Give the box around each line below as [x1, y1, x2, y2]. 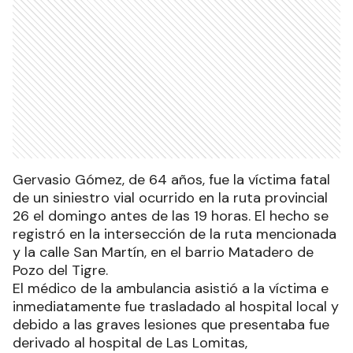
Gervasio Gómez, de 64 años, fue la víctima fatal [13, 169, 330, 189]
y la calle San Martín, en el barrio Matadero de [13, 242, 314, 262]
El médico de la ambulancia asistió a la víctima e [13, 278, 329, 298]
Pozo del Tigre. [13, 260, 108, 280]
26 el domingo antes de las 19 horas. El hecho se [13, 206, 329, 225]
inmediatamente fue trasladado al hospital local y [13, 296, 339, 316]
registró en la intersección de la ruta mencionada [13, 224, 336, 243]
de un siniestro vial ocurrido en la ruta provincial [13, 188, 328, 207]
